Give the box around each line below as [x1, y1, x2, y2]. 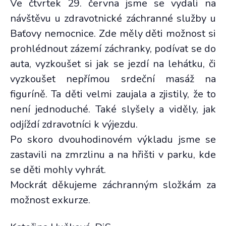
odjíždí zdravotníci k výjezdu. [10, 118, 138, 131]
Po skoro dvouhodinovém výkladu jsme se [10, 133, 216, 146]
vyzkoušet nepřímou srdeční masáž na [10, 72, 216, 86]
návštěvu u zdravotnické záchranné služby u [10, 12, 216, 25]
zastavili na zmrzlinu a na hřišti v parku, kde [10, 148, 216, 161]
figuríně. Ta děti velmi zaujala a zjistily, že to [10, 87, 216, 101]
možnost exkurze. [10, 193, 90, 207]
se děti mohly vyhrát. [10, 163, 106, 177]
